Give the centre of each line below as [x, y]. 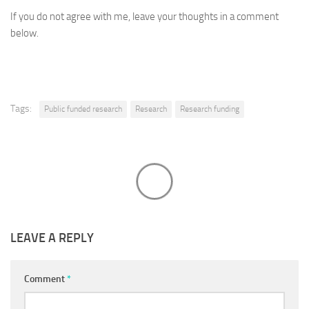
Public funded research [83, 109]
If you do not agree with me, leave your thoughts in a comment [144, 17]
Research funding [210, 109]
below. [24, 33]
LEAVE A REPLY [52, 238]
